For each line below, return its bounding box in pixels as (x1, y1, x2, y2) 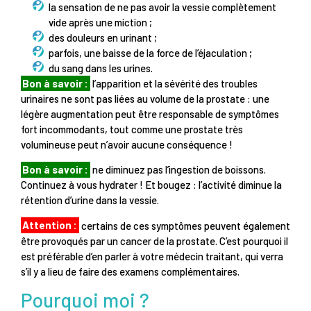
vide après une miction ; (49, 15, 152, 28)
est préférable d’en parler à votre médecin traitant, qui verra (21, 249, 283, 262)
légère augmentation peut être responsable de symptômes (21, 107, 279, 120)
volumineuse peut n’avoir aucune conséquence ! (21, 137, 233, 151)
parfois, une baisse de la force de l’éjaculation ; (49, 46, 252, 59)
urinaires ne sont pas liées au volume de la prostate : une (21, 92, 269, 105)
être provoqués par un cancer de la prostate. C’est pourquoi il (21, 234, 288, 247)
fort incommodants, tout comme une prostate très (21, 122, 243, 135)
